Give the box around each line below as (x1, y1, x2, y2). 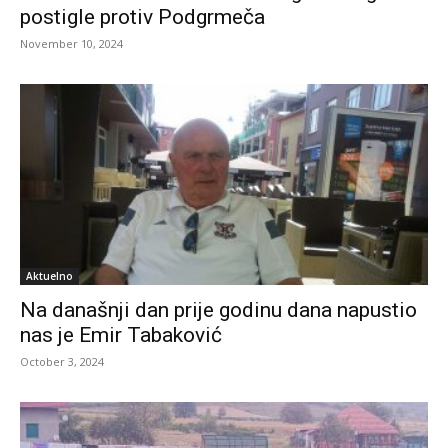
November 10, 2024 (20, 35, 123, 51)
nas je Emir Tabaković (20, 323, 222, 348)
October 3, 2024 (20, 354, 104, 370)
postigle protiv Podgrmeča (20, 4, 265, 29)
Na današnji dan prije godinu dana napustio (20, 298, 417, 323)
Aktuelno (26, 269, 73, 284)
